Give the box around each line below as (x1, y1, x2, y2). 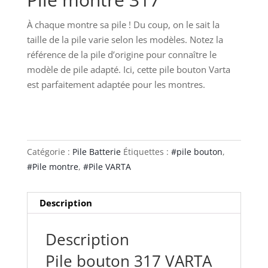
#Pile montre (26, 161, 78, 173)
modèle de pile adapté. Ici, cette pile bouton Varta (26, 63, 230, 76)
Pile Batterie (72, 146, 121, 158)
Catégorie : (26, 146, 72, 158)
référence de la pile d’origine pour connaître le (26, 48, 217, 61)
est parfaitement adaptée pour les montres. (26, 78, 205, 91)
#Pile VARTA (83, 161, 131, 173)
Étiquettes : (123, 146, 171, 158)
